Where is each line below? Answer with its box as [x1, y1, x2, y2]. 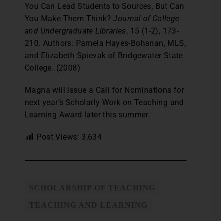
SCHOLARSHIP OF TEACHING [29, 184, 155, 192]
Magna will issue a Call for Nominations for [25, 85, 184, 95]
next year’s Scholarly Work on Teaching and [25, 98, 184, 107]
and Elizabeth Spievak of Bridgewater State [25, 51, 183, 60]
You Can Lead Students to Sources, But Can [25, 1, 184, 11]
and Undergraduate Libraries [25, 26, 126, 36]
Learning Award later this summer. [25, 110, 150, 119]
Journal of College [113, 14, 180, 23]
